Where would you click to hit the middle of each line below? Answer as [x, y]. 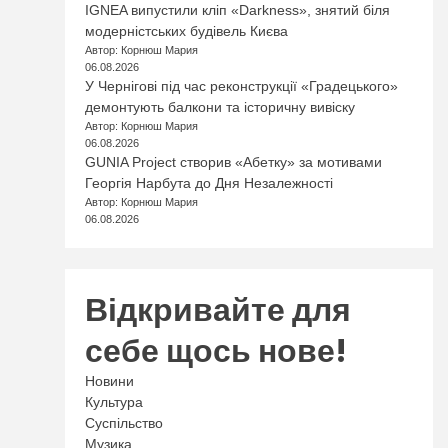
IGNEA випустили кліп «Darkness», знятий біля [238, 10]
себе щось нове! [216, 350]
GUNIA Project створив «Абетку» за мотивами [234, 162]
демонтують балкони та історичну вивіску [220, 107]
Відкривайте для [218, 309]
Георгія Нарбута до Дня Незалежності [209, 183]
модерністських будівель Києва [187, 31]
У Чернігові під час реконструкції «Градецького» [242, 86]
